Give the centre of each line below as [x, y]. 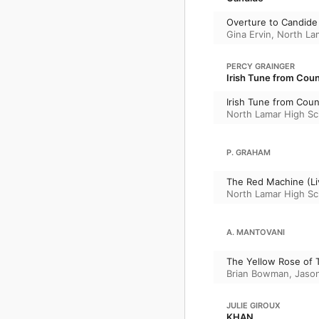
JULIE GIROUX [253, 305]
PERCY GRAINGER [261, 66]
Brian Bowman [258, 273]
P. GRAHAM [249, 152]
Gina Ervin [249, 34]
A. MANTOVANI [256, 232]
